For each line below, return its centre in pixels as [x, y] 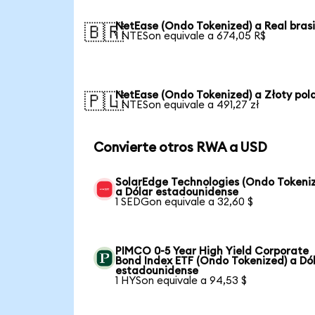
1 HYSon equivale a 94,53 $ [181, 281]
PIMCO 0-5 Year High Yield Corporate [212, 252]
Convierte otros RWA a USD [180, 148]
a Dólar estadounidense [177, 193]
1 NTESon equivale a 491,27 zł [188, 105]
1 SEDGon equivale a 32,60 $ [185, 202]
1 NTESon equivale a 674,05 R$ [191, 36]
